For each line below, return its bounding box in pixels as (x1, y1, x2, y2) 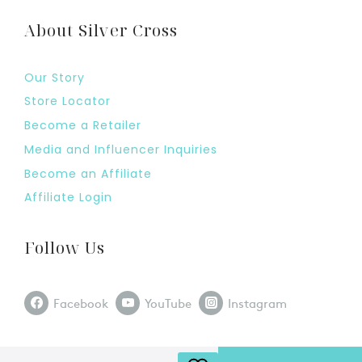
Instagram (228, 293, 287, 311)
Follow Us (24, 237, 105, 259)
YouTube (145, 293, 192, 311)
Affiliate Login (24, 189, 112, 206)
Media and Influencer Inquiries (24, 141, 217, 158)
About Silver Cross (24, 19, 178, 42)
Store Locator (24, 93, 111, 110)
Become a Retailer (24, 117, 141, 134)
